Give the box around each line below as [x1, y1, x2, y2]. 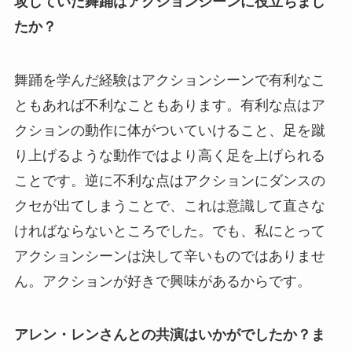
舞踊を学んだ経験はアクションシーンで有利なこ [13, 72, 325, 89]
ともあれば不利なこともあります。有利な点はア [13, 97, 325, 114]
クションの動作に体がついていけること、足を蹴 [13, 123, 325, 139]
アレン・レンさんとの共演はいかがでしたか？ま [13, 327, 325, 343]
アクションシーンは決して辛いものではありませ [13, 248, 325, 265]
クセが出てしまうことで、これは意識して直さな [13, 198, 325, 214]
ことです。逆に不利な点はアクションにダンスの [13, 173, 325, 189]
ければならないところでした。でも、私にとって [13, 223, 325, 240]
